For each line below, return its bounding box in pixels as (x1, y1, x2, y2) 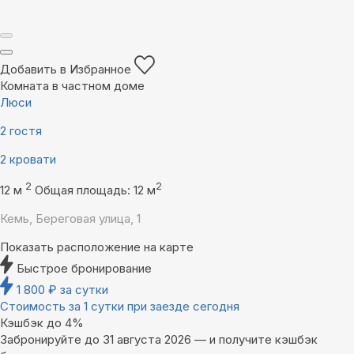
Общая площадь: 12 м (35, 183, 156, 198)
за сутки (60, 282, 108, 298)
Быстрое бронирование (17, 261, 152, 277)
